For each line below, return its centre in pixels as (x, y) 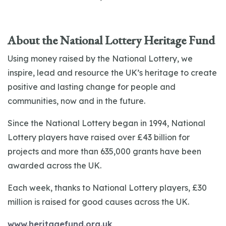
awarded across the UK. (54, 165)
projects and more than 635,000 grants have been (104, 151)
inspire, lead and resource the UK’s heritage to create (112, 73)
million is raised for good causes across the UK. (98, 202)
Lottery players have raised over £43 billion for (99, 137)
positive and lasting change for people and (92, 87)
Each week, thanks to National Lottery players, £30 (107, 188)
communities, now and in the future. (77, 101)
